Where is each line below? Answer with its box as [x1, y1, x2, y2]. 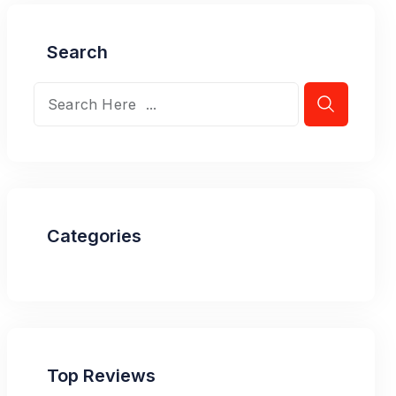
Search [47, 42, 108, 63]
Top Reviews [47, 365, 156, 386]
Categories [47, 225, 141, 247]
